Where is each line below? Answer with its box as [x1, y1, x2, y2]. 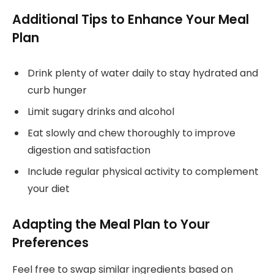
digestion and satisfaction [28, 143, 150, 157]
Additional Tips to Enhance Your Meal [12, 10, 249, 28]
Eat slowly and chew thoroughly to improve [28, 125, 235, 140]
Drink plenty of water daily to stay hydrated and [28, 65, 258, 80]
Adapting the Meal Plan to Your [12, 215, 210, 233]
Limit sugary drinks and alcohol [28, 104, 174, 119]
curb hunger [28, 83, 87, 97]
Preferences [12, 233, 89, 251]
